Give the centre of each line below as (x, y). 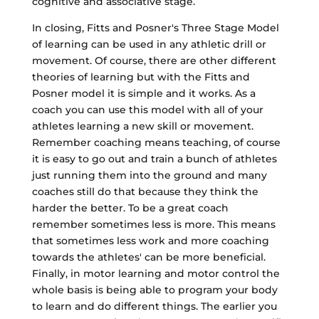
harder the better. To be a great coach (130, 208)
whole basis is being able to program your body (155, 289)
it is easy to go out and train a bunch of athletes (154, 158)
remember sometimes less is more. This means (153, 224)
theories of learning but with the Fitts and (141, 77)
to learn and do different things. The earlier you (154, 306)
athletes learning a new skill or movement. (142, 126)
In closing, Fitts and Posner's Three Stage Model (155, 27)
